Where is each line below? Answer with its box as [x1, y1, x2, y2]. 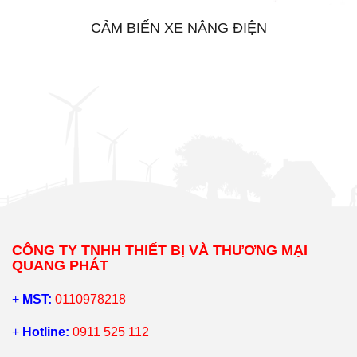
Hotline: [22, 325, 69, 339]
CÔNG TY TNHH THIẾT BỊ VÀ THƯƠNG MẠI [12, 242, 308, 259]
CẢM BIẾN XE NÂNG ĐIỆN [90, 20, 267, 37]
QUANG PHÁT [12, 257, 108, 274]
